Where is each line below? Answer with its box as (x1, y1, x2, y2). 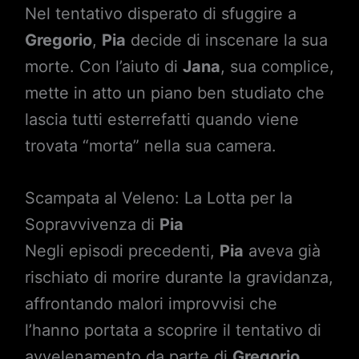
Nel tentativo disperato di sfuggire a (24, 4, 296, 23)
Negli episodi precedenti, (24, 241, 220, 260)
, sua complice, (220, 57, 334, 76)
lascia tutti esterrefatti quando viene (24, 110, 299, 129)
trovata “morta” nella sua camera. (24, 136, 276, 155)
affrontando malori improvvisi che (24, 294, 277, 313)
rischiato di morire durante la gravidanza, (24, 268, 333, 287)
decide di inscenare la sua (125, 30, 328, 50)
